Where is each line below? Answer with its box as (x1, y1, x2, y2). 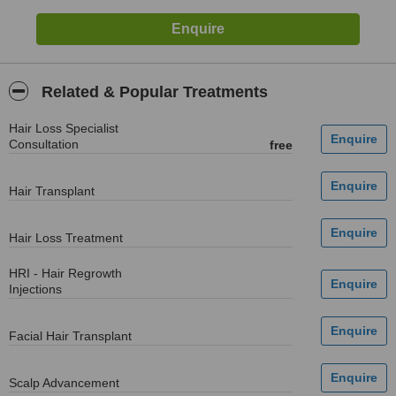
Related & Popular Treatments (37, 83, 268, 101)
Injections (9, 282, 62, 296)
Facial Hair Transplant (9, 329, 132, 343)
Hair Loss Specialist (9, 121, 118, 135)
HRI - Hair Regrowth (9, 266, 122, 280)
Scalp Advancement (9, 376, 119, 390)
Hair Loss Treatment (9, 231, 123, 245)
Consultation (9, 137, 79, 151)
